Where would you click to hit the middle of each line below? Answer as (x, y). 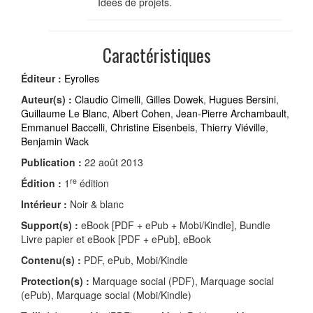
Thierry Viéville (233, 127)
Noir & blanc (95, 204)
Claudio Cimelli (108, 99)
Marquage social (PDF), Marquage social (182, 281)
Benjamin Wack (55, 141)
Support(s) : (50, 225)
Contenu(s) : (51, 260)
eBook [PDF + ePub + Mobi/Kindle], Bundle (174, 225)
